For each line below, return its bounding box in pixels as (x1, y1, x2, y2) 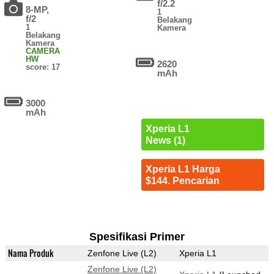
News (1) (145, 135, 185, 146)
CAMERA (26, 46, 61, 56)
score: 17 (26, 62, 61, 72)
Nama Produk (7, 246, 54, 260)
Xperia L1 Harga (145, 164, 220, 175)
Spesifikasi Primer (89, 231, 185, 243)
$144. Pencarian (145, 176, 220, 187)
